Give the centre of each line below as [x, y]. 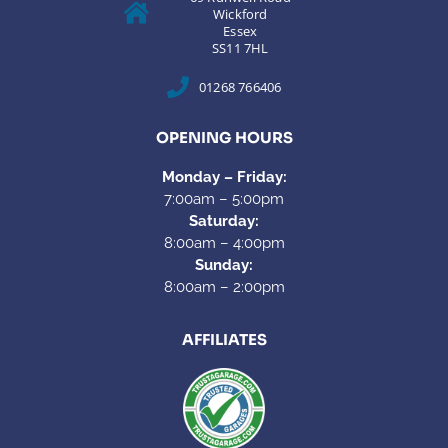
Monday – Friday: [224, 177]
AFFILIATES [224, 340]
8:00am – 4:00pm [224, 243]
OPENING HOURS [224, 138]
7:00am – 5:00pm [224, 199]
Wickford [240, 14]
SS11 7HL [240, 48]
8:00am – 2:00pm [224, 287]
